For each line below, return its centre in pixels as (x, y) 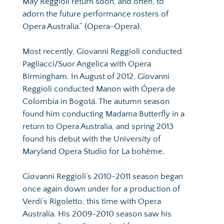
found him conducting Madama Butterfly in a (103, 114)
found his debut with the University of (91, 139)
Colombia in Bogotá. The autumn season (96, 101)
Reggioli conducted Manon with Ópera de (99, 89)
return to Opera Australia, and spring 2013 (98, 126)
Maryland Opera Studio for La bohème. (93, 151)
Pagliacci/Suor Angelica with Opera (87, 64)
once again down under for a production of (101, 189)
